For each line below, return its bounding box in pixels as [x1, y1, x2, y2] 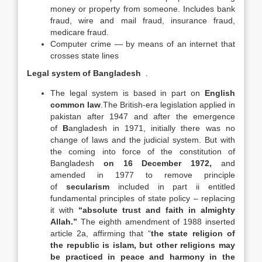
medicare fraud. [50, 27, 109, 37]
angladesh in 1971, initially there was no [68, 123, 236, 133]
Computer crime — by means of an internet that [50, 39, 235, 49]
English [205, 88, 235, 98]
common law [50, 100, 101, 109]
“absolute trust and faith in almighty [78, 205, 235, 215]
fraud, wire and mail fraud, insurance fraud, [50, 16, 235, 25]
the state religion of [150, 229, 236, 238]
